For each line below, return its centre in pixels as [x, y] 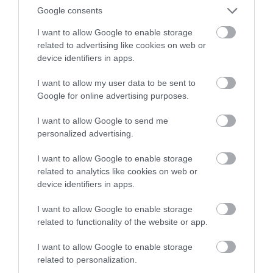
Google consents [70, 10]
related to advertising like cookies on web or [122, 45]
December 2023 [63, 40]
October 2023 [58, 121]
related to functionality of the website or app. [122, 222]
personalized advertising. [85, 133]
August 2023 [53, 201]
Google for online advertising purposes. [113, 95]
